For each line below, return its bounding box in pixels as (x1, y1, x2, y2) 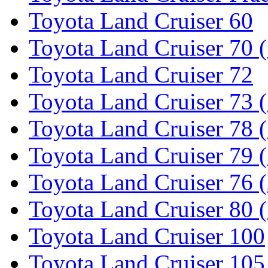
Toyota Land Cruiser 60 (29, 7, 253, 33)
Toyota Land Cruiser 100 (29, 223, 265, 249)
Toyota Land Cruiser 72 (29, 61, 253, 87)
